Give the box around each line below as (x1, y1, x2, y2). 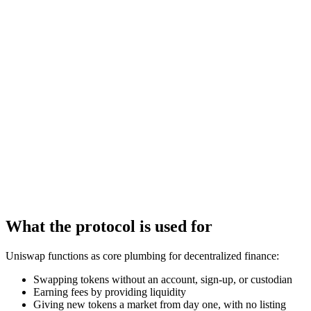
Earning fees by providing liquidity (33, 285, 186, 298)
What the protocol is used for (6, 217, 212, 235)
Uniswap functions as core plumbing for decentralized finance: (6, 249, 279, 262)
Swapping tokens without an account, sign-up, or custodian (33, 273, 292, 285)
